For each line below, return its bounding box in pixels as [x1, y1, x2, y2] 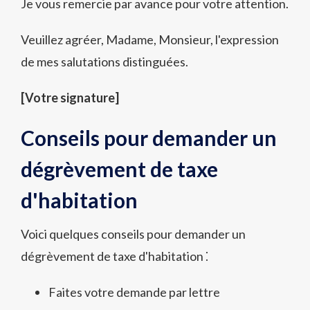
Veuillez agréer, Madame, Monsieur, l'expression [21, 32, 279, 47]
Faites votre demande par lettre [48, 284, 220, 300]
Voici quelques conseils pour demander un [21, 226, 246, 241]
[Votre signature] [21, 90, 119, 105]
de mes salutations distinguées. [21, 54, 188, 69]
